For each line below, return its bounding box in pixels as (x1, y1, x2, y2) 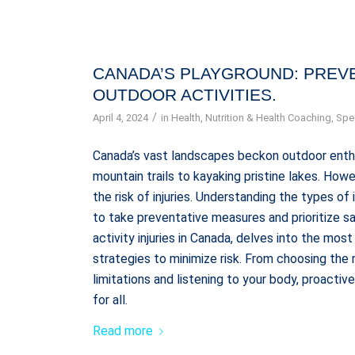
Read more (93, 323, 154, 339)
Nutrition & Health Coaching (205, 111, 332, 124)
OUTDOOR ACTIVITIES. (93, 85, 277, 104)
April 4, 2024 (93, 111, 149, 124)
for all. (93, 292, 128, 307)
